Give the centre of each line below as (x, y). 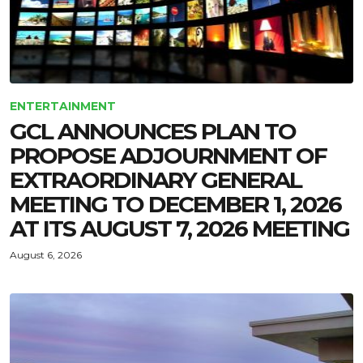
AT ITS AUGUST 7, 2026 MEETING (179, 228)
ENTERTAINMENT (63, 106)
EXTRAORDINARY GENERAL (156, 180)
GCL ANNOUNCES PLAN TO (153, 131)
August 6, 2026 (46, 255)
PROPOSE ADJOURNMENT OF (168, 156)
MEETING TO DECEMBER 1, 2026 (175, 204)
